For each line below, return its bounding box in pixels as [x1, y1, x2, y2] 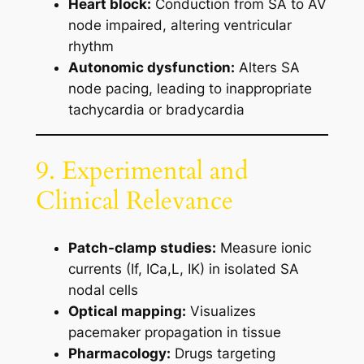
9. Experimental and [35, 154, 249, 188]
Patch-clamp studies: [67, 240, 216, 257]
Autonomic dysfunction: [67, 58, 235, 76]
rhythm [67, 37, 114, 54]
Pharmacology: [67, 345, 171, 362]
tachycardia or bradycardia [67, 101, 245, 118]
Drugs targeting [170, 345, 275, 362]
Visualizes [185, 303, 256, 320]
